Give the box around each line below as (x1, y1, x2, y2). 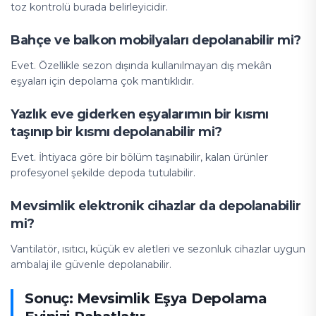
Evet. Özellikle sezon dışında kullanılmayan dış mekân (11, 59, 272, 72)
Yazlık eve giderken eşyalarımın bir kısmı (11, 107, 269, 122)
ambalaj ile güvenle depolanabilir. (11, 258, 171, 271)
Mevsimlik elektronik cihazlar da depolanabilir (11, 198, 300, 214)
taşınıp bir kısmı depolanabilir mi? (11, 124, 222, 140)
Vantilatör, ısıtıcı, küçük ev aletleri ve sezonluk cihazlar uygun (11, 243, 305, 255)
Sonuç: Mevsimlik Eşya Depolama (25, 290, 267, 307)
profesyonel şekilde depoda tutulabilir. (11, 166, 195, 179)
